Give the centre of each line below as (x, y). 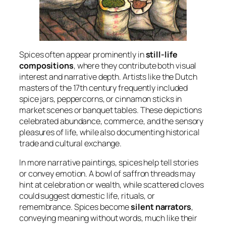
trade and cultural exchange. (71, 143)
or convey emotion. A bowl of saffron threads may (107, 174)
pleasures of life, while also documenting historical (109, 132)
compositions (46, 65)
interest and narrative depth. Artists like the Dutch (108, 76)
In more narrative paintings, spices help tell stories (109, 163)
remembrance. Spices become (75, 207)
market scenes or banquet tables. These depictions (111, 110)
